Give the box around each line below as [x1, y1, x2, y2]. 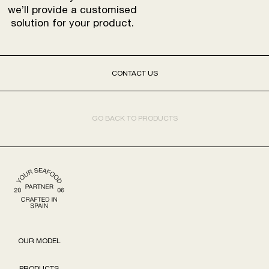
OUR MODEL [17, 238, 61, 246]
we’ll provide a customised [8, 5, 138, 16]
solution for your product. [11, 19, 134, 29]
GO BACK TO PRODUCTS [91, 115, 178, 122]
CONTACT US [111, 70, 158, 77]
